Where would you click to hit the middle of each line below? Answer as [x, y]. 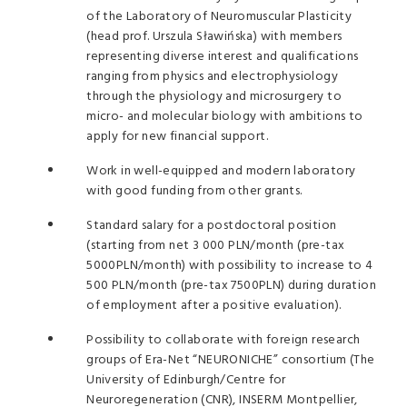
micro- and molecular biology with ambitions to [225, 117]
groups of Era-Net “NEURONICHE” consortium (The [231, 360]
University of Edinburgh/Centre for [186, 380]
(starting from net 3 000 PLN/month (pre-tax [216, 246]
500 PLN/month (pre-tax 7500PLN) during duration [232, 286]
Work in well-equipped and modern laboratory [221, 171]
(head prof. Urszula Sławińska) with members [214, 37]
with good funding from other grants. [194, 191]
